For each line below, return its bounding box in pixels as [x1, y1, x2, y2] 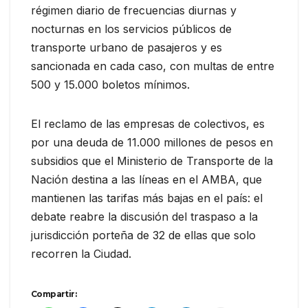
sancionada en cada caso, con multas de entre [31, 59, 274, 74]
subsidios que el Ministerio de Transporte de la [31, 154, 273, 168]
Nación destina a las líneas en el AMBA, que [31, 173, 262, 187]
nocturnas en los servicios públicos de [31, 22, 232, 36]
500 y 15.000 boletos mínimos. [31, 78, 190, 92]
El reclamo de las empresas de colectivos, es [31, 117, 265, 131]
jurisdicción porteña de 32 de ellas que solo [31, 228, 256, 243]
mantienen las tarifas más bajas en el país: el [31, 191, 263, 206]
